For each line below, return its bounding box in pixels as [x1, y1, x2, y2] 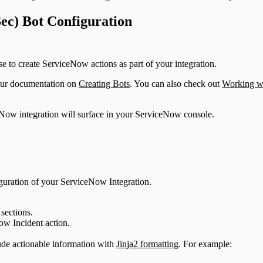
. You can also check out [130, 79, 222, 89]
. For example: [178, 239, 232, 249]
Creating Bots [79, 79, 130, 89]
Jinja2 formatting [116, 239, 178, 249]
